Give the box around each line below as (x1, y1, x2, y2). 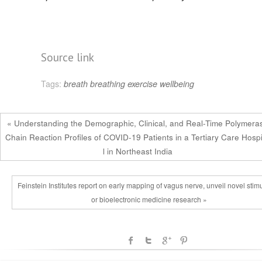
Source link (41, 50, 94, 64)
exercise (127, 78, 157, 89)
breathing (90, 78, 125, 89)
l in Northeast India (102, 145, 173, 157)
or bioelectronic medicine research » (91, 194, 208, 204)
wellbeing (160, 78, 194, 89)
